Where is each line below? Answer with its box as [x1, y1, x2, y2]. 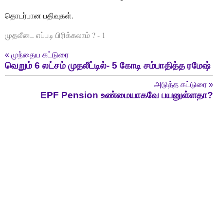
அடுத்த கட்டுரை [154, 80, 209, 89]
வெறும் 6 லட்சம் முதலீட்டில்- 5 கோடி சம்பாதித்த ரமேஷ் [5, 60, 211, 71]
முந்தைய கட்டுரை [9, 50, 69, 59]
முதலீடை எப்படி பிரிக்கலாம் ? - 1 [5, 29, 106, 40]
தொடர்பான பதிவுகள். [5, 10, 73, 20]
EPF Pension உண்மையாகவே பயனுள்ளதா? [40, 90, 213, 101]
